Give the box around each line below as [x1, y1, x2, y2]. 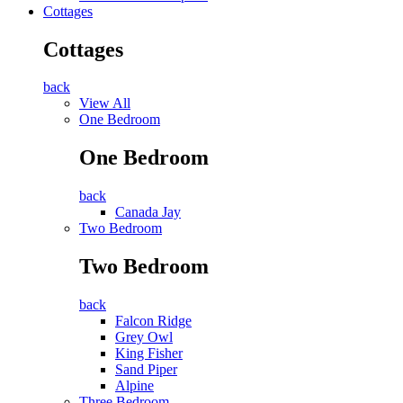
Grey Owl [115, 329, 173, 345]
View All [79, 95, 130, 112]
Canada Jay [115, 204, 181, 220]
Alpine [115, 378, 154, 394]
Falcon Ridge [115, 313, 192, 329]
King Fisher [115, 345, 183, 362]
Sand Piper [115, 362, 177, 378]
